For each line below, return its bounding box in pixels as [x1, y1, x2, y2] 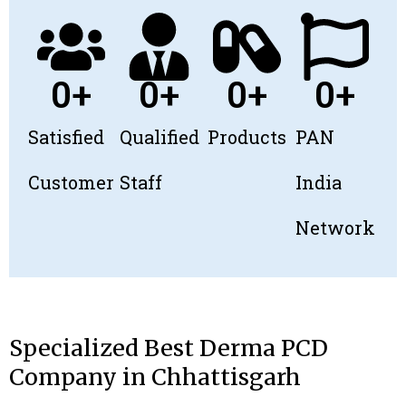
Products [208, 125, 286, 150]
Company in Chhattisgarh [9, 362, 301, 392]
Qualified [119, 125, 199, 150]
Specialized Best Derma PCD [9, 333, 328, 363]
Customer [28, 170, 114, 195]
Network [295, 216, 375, 240]
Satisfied [28, 125, 104, 150]
